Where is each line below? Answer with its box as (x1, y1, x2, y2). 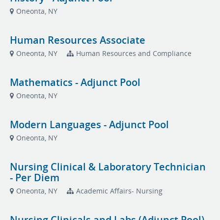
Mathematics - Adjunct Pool (10, 76, 140, 89)
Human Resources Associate (10, 33, 145, 47)
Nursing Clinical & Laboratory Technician (10, 160, 206, 173)
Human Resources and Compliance (76, 49, 192, 58)
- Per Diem (10, 171, 59, 184)
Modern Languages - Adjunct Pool (10, 118, 169, 131)
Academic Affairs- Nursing (76, 186, 163, 195)
